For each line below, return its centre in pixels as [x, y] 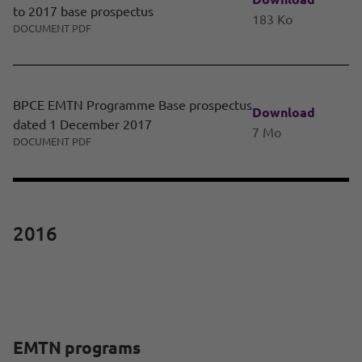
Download [284, 112]
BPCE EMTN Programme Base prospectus [133, 105]
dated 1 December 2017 [82, 124]
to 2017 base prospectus [83, 11]
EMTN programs [77, 347]
